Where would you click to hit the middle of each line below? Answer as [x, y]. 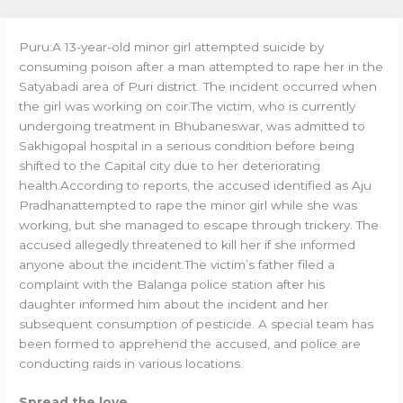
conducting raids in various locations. [131, 363]
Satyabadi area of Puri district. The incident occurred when [198, 86]
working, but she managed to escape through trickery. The [199, 224]
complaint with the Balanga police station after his [172, 284]
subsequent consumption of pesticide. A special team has [197, 323]
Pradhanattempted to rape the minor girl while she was [188, 205]
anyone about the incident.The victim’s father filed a [177, 264]
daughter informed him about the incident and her [174, 304]
